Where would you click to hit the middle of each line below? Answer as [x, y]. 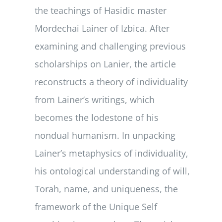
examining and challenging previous [111, 46]
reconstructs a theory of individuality [111, 82]
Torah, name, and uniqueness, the [107, 189]
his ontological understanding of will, [112, 171]
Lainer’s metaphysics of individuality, [112, 153]
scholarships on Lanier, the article [106, 64]
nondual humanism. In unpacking [105, 135]
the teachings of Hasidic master [101, 10]
